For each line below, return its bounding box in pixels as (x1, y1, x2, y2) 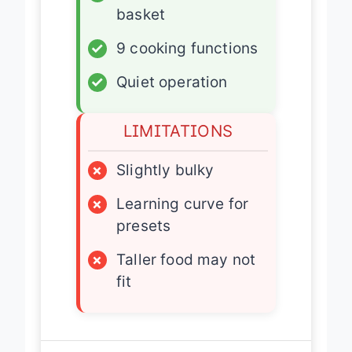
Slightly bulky (116, 174, 214, 193)
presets (116, 230, 171, 249)
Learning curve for (116, 208, 249, 227)
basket (116, 19, 166, 38)
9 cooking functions (116, 53, 258, 71)
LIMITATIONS (123, 134, 233, 155)
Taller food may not (116, 264, 256, 283)
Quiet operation (116, 86, 228, 105)
